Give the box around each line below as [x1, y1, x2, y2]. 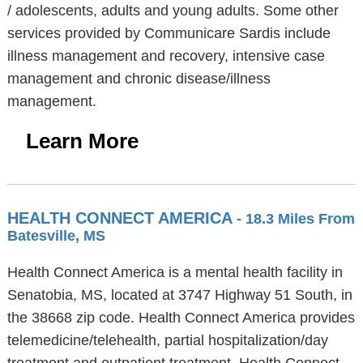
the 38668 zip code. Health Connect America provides [6, 310, 355, 326]
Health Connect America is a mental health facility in [6, 264, 343, 280]
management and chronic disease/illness [6, 70, 271, 87]
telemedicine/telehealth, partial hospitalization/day [6, 332, 328, 348]
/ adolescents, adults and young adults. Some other [6, 2, 339, 19]
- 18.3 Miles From [236, 211, 355, 227]
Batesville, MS [6, 228, 105, 244]
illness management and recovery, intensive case [6, 48, 325, 64]
